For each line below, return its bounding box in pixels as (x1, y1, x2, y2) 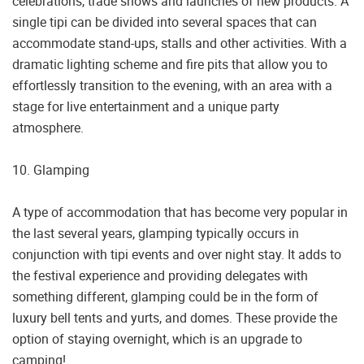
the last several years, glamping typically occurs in (12, 223, 299, 242)
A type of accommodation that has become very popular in (12, 202, 348, 221)
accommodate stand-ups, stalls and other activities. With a (12, 33, 347, 52)
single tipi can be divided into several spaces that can (12, 12, 317, 31)
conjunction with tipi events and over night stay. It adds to (12, 245, 341, 263)
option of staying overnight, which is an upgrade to (12, 329, 302, 348)
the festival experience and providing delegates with (12, 266, 308, 284)
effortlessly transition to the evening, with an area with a (12, 76, 332, 94)
